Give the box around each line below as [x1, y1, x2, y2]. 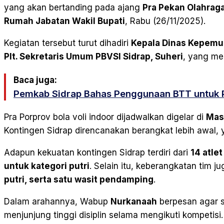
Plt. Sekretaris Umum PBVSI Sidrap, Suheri [4, 51, 183, 62]
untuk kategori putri [4, 161, 89, 171]
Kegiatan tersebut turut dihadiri [4, 38, 131, 48]
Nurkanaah [110, 196, 157, 207]
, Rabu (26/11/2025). [125, 16, 205, 26]
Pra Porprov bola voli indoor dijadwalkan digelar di [4, 112, 206, 122]
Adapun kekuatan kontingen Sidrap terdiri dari [4, 147, 190, 158]
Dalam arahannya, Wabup [4, 196, 110, 207]
